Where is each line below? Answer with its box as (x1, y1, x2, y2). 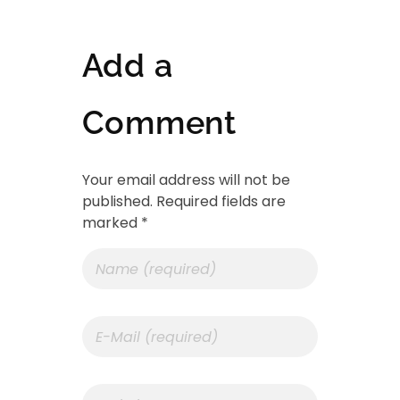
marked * (81, 212, 148, 234)
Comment (81, 103, 237, 141)
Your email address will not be (81, 170, 290, 191)
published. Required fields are (81, 191, 286, 212)
